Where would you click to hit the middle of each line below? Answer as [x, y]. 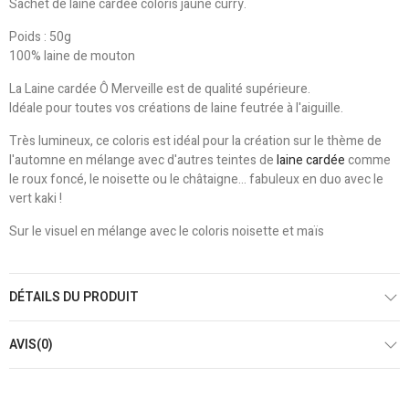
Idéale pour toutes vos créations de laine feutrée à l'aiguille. [176, 108]
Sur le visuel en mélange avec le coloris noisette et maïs [167, 231]
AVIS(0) [31, 344]
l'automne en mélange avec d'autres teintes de [143, 160]
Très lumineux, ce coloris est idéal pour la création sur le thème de [195, 141]
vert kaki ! [36, 198]
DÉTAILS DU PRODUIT [74, 297]
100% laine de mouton [72, 56]
